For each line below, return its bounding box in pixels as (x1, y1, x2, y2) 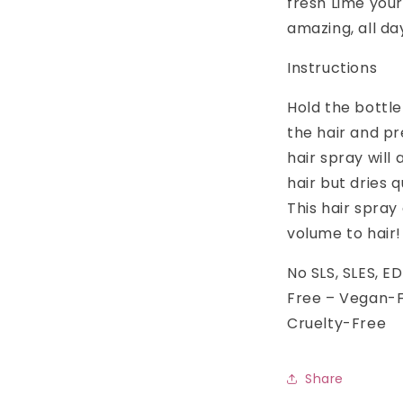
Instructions (287, 58, 378, 78)
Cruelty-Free (287, 313, 387, 334)
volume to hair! (287, 223, 401, 244)
